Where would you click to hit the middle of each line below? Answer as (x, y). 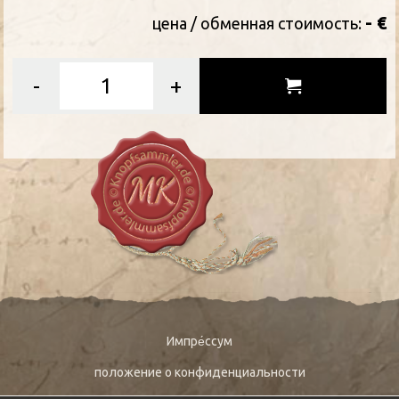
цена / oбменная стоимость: (258, 23)
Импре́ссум (199, 341)
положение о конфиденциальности (199, 372)
